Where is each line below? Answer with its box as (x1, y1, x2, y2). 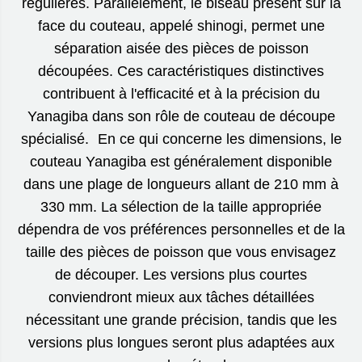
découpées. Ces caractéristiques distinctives (38, 63, 324, 80)
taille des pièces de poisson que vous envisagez (26, 244, 336, 261)
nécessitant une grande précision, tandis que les (25, 312, 337, 329)
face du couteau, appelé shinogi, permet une (37, 18, 325, 35)
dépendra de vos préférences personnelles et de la (17, 221, 345, 238)
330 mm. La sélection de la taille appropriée (40, 199, 322, 216)
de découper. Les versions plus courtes (55, 267, 307, 284)
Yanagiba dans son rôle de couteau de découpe (27, 108, 335, 125)
